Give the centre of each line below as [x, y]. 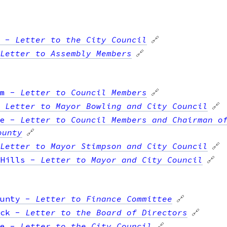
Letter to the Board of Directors [106, 212]
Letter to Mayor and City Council [122, 159]
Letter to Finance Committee [104, 198]
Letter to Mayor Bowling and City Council [106, 106]
